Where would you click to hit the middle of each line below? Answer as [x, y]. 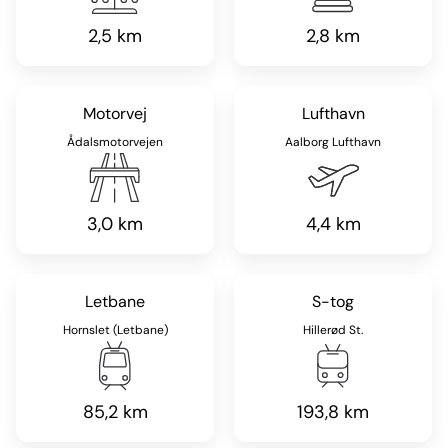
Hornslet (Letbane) [115, 330]
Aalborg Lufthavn [333, 142]
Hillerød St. [333, 330]
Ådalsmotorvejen [115, 142]
